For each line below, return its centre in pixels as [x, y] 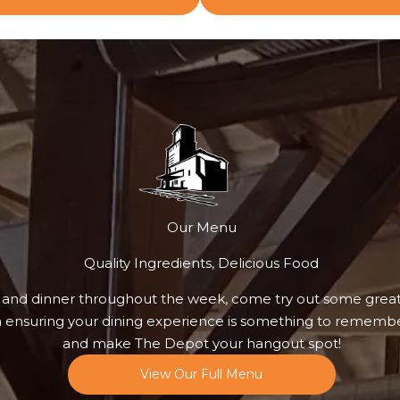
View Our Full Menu [201, 375]
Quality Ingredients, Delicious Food [201, 263]
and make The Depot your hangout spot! [201, 344]
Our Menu [201, 228]
